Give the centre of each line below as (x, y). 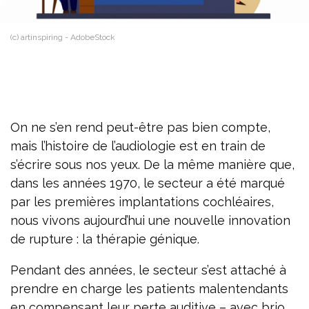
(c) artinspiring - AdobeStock (63, 38)
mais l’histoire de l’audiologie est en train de (138, 146)
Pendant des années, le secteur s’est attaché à (148, 270)
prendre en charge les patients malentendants (149, 289)
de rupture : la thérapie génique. (105, 239)
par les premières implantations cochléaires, (142, 202)
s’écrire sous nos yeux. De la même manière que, (152, 165)
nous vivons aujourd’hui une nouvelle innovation (150, 221)
